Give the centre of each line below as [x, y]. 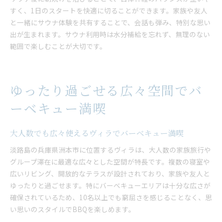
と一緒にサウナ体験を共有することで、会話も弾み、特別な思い [110, 22]
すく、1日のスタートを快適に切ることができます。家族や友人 [109, 10]
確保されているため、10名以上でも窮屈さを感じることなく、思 [111, 197]
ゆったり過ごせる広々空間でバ [106, 90]
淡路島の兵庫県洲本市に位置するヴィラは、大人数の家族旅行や [111, 150]
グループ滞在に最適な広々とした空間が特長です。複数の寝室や [110, 162]
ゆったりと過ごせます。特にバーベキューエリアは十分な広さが [110, 185]
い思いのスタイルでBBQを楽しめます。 [73, 209]
